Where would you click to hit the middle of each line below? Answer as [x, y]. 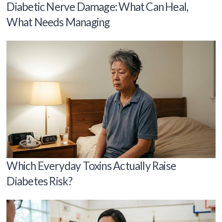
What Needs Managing [58, 22]
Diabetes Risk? [40, 181]
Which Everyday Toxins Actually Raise [91, 166]
